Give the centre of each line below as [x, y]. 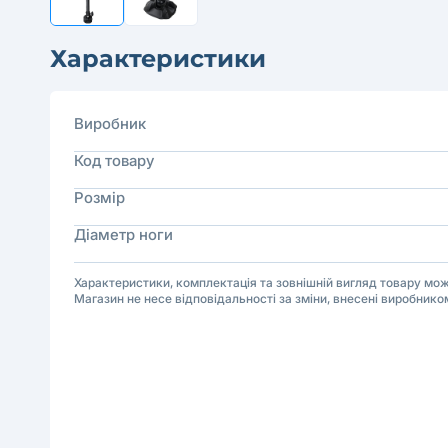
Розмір [99, 197]
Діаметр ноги [123, 234]
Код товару [114, 160]
